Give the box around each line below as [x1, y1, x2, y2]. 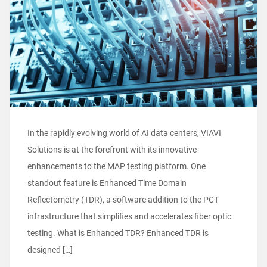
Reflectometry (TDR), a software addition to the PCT [27, 195, 219, 205]
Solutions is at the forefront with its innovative [27, 145, 197, 155]
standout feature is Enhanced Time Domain [27, 178, 187, 188]
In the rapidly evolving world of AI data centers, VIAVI [27, 128, 221, 138]
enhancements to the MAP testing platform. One [27, 162, 206, 172]
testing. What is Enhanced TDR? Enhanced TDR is [27, 228, 209, 238]
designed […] [27, 245, 73, 255]
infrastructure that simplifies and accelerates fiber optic [27, 212, 231, 222]
